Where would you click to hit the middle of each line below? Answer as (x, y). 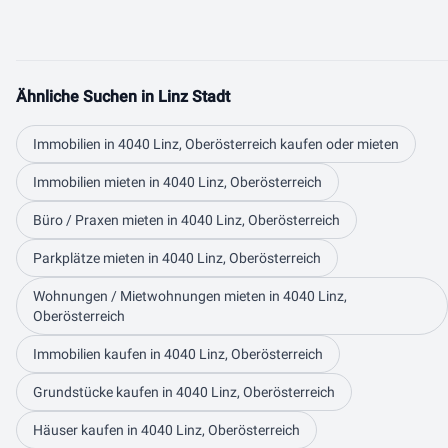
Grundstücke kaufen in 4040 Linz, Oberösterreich (184, 392)
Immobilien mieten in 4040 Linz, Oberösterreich (177, 182)
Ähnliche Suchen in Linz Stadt (123, 96)
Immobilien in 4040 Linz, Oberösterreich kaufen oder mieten (216, 144)
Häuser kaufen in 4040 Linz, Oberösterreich (166, 430)
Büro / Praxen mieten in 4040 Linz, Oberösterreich (186, 220)
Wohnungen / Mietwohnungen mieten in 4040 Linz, (190, 296)
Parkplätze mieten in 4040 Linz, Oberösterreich (177, 258)
